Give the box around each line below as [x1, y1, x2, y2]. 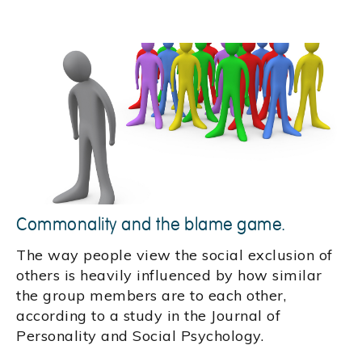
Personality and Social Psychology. [16, 326, 263, 346]
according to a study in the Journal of [16, 306, 280, 326]
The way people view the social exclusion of [16, 246, 333, 265]
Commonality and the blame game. [16, 213, 286, 237]
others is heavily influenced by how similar [16, 266, 322, 285]
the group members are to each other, [16, 286, 286, 305]
